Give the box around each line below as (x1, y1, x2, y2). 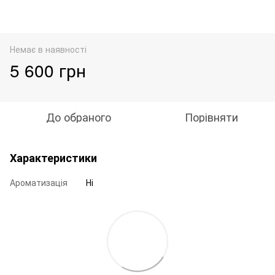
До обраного (46, 108, 111, 125)
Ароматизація (10, 176, 68, 188)
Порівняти (184, 108, 238, 125)
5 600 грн (10, 57, 86, 82)
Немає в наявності (10, 42, 87, 55)
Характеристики (10, 149, 97, 166)
